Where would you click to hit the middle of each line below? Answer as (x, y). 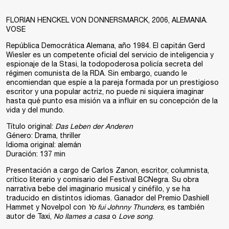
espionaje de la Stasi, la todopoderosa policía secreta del (105, 64)
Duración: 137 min (36, 154)
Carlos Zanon (114, 170)
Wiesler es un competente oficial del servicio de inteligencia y (110, 55)
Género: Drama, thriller (43, 135)
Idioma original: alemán (44, 145)
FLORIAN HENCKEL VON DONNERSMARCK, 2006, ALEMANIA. (107, 20)
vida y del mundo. (35, 110)
